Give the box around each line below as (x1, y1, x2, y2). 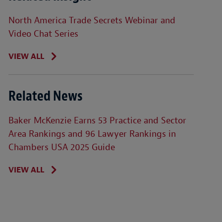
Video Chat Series (8, 28, 78, 40)
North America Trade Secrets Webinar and (8, 15, 175, 26)
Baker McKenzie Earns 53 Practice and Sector (8, 115, 186, 126)
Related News (8, 87, 83, 105)
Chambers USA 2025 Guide (8, 142, 115, 153)
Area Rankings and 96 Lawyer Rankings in (8, 128, 176, 140)
